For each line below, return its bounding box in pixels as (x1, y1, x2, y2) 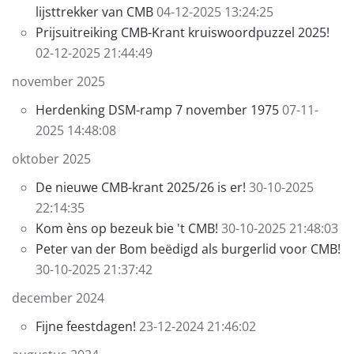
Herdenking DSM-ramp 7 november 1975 (36, 101, 279, 119)
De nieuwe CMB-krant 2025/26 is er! (36, 179, 249, 197)
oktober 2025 (12, 150, 91, 168)
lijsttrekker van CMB (36, 3, 153, 21)
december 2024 (12, 289, 104, 307)
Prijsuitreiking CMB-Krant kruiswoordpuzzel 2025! (36, 24, 330, 42)
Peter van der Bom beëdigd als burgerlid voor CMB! (36, 240, 341, 258)
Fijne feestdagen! (36, 318, 139, 336)
